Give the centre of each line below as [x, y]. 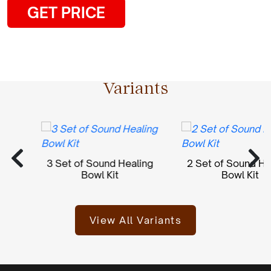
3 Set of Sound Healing [89, 164]
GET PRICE [66, 13]
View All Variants [135, 220]
